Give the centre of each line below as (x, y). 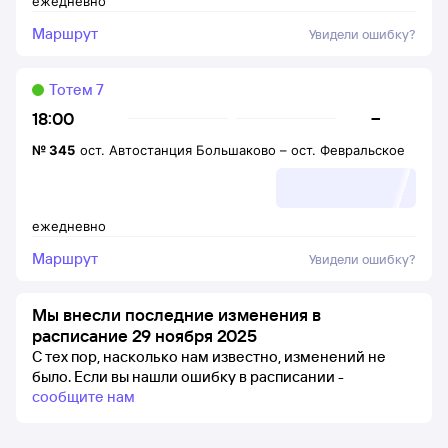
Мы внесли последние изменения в (176, 314)
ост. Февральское (348, 150)
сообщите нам (83, 396)
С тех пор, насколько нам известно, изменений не (209, 356)
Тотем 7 (76, 89)
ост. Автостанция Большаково (178, 150)
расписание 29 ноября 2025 (144, 335)
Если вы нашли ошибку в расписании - (209, 376)
